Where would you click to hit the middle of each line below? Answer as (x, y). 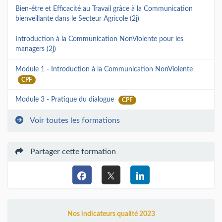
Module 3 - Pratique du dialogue (66, 100)
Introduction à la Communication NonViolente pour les (99, 39)
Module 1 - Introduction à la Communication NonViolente (104, 70)
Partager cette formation (72, 152)
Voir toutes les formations (74, 121)
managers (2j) (36, 49)
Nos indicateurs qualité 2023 (111, 214)
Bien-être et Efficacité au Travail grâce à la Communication (104, 9)
